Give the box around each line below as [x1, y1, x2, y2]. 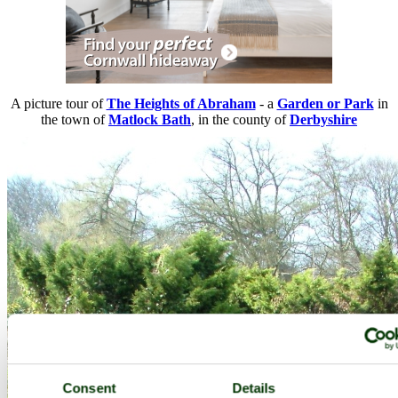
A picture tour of [10, 96, 107, 112]
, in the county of [191, 112, 290, 128]
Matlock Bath [108, 112, 191, 128]
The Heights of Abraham [106, 96, 256, 112]
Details [232, 379, 275, 395]
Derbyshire [290, 112, 357, 128]
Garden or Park [276, 96, 374, 112]
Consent [62, 379, 116, 395]
